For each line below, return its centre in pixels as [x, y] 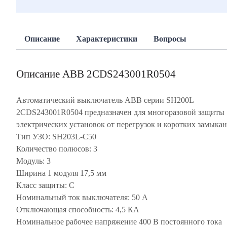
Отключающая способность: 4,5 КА [78, 210]
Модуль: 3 [33, 161]
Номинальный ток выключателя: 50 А [82, 197]
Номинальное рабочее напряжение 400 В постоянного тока [119, 222]
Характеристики [107, 39]
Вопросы [170, 39]
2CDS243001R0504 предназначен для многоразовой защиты [120, 112]
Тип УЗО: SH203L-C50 [56, 137]
